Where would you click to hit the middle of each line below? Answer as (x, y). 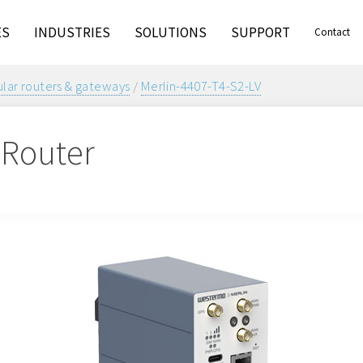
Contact (333, 32)
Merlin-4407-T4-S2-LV (201, 86)
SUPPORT (261, 32)
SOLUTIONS (171, 32)
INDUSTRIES (73, 32)
